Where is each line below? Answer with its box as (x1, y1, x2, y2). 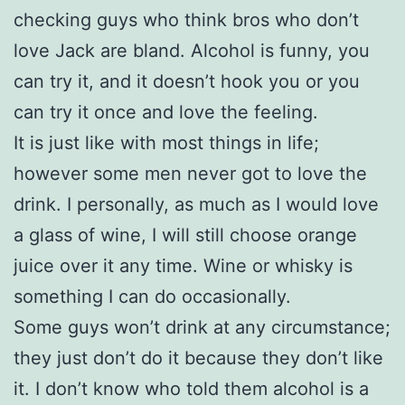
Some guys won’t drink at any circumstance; (14, 316, 391, 338)
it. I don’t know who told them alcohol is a (14, 377, 369, 400)
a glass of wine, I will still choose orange (14, 223, 357, 246)
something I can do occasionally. (14, 285, 291, 307)
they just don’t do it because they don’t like (14, 346, 383, 369)
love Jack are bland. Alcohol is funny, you (14, 39, 370, 61)
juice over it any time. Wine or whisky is (14, 254, 353, 277)
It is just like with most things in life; (14, 131, 319, 154)
